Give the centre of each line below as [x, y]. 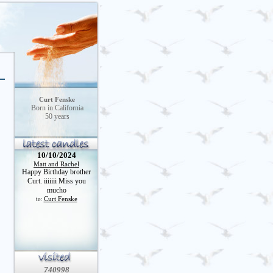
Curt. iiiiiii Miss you [56, 181]
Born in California [57, 108]
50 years [57, 116]
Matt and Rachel [56, 164]
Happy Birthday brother [56, 172]
